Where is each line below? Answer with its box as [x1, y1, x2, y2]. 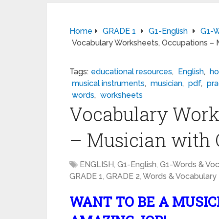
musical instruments [72, 79, 145, 88]
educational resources [91, 67, 172, 76]
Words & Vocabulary [143, 172, 217, 181]
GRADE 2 [106, 172, 140, 181]
